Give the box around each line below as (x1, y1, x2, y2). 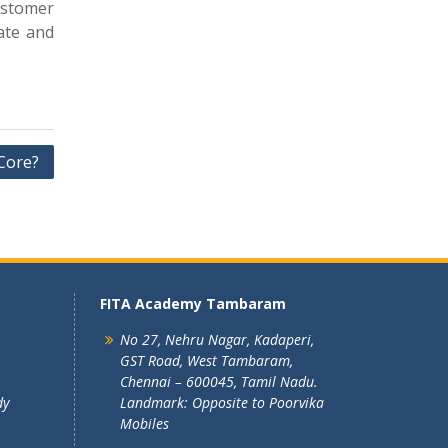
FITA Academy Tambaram (99, 294, 286, 313)
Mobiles (119, 414, 169, 433)
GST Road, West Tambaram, (119, 351, 293, 370)
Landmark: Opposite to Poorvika (119, 393, 324, 412)
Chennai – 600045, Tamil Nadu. (119, 372, 318, 391)
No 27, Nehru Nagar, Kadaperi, (119, 330, 314, 349)
